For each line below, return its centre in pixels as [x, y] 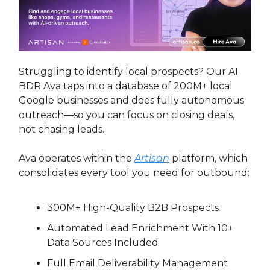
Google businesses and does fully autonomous [131, 101]
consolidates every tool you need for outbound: [134, 173]
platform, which [209, 159]
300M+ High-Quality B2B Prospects [133, 208]
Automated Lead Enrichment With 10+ [140, 228]
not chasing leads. [61, 130]
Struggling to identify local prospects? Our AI [128, 72]
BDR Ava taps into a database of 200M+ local [126, 86]
